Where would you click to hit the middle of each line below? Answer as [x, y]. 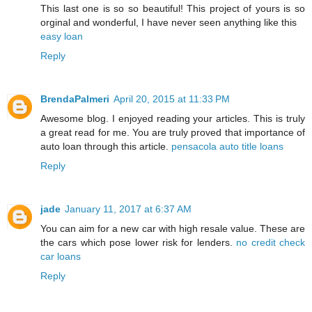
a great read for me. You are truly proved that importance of [173, 133]
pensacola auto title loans [227, 147]
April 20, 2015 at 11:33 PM [172, 99]
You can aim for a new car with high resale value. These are [173, 229]
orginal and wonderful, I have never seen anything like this [169, 23]
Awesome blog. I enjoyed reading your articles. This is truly [173, 119]
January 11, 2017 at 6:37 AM [128, 209]
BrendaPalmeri [75, 99]
